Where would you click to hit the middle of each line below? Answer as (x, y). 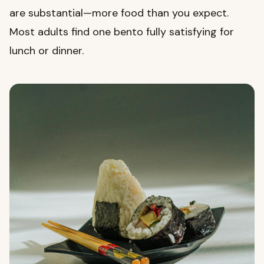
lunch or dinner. (47, 51)
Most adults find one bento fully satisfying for (122, 32)
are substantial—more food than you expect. (119, 13)
